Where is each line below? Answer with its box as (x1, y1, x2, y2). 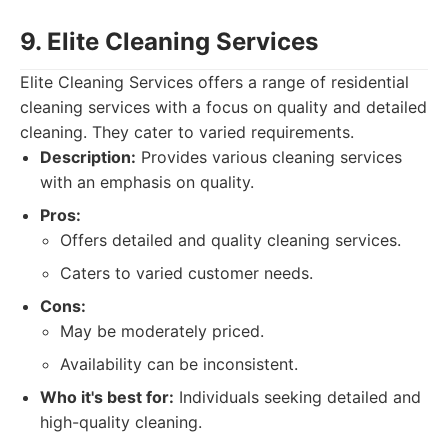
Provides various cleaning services (136, 147, 402, 167)
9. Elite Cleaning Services (20, 27, 318, 56)
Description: (40, 147, 136, 167)
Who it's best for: (40, 387, 174, 407)
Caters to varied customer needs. (60, 263, 313, 283)
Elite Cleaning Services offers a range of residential (20, 72, 409, 92)
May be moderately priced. (60, 321, 264, 341)
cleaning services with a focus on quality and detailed (20, 97, 427, 117)
